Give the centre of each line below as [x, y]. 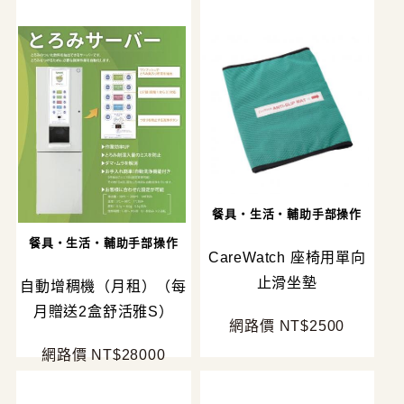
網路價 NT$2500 [287, 326]
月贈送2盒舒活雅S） [103, 312]
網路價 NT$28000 [103, 355]
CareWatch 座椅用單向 [287, 257]
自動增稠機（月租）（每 [104, 287]
